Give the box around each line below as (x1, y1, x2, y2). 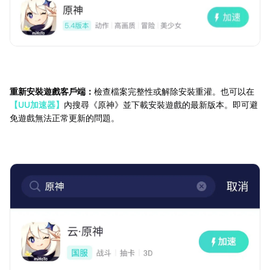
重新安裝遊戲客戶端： (10, 86, 94, 96)
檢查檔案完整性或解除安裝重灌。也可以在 (94, 86, 254, 96)
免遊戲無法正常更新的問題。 (10, 112, 119, 123)
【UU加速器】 (10, 99, 64, 110)
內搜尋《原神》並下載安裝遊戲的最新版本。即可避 (64, 99, 258, 110)
